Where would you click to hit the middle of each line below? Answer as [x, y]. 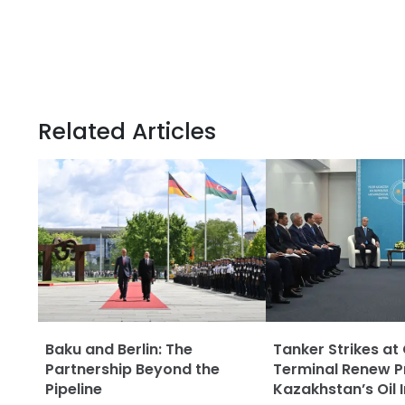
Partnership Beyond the [132, 369]
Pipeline [74, 389]
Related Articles [127, 132]
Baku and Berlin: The [119, 349]
